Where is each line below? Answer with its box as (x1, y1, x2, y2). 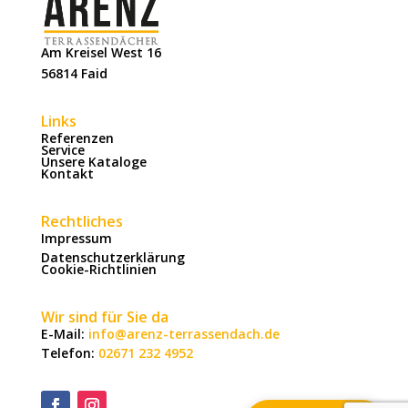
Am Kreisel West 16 (40, 43, 161, 61)
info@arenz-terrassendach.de (87, 324, 280, 342)
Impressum (40, 229, 112, 247)
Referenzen (40, 128, 114, 147)
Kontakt (40, 164, 94, 182)
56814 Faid (40, 64, 107, 82)
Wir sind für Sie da (40, 306, 168, 327)
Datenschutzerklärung (40, 248, 185, 266)
